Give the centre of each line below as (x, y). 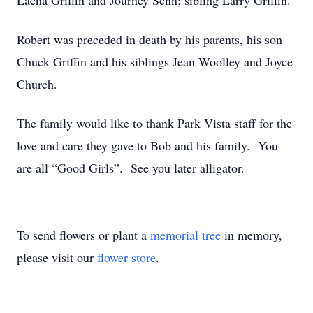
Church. (37, 84)
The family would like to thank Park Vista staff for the (154, 123)
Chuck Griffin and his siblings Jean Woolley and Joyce (155, 61)
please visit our (57, 257)
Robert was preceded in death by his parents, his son (150, 39)
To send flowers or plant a (83, 235)
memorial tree (185, 235)
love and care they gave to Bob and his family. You (147, 145)
